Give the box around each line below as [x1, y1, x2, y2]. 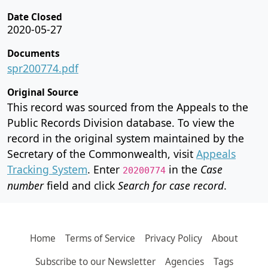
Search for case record [118, 178, 224, 193]
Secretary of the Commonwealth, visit [7, 146, 196, 161]
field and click [44, 178, 118, 193]
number [7, 178, 44, 193]
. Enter [87, 162, 123, 176]
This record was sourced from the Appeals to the [7, 99, 248, 114]
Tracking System [7, 162, 87, 176]
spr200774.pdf [7, 60, 78, 75]
